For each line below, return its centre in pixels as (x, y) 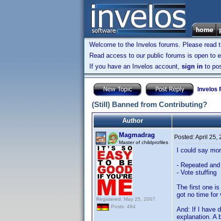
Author (133, 121)
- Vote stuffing (197, 172)
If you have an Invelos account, (135, 66)
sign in (192, 66)
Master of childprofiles (144, 142)
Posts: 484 (123, 207)
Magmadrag (137, 135)
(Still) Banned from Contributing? (149, 104)
